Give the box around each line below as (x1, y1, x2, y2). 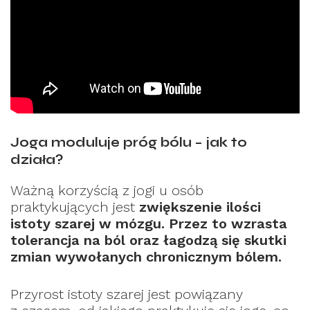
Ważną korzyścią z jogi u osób (10, 181, 203, 199)
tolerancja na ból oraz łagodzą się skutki (10, 231, 286, 248)
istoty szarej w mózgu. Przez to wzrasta (10, 215, 287, 232)
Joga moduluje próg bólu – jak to (10, 135, 247, 151)
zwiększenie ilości (135, 198, 261, 215)
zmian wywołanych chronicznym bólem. (10, 248, 282, 265)
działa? (10, 152, 63, 168)
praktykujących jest (10, 198, 135, 215)
